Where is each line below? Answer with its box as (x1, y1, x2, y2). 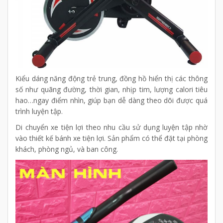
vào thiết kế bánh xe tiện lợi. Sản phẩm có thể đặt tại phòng (15, 133, 208, 143)
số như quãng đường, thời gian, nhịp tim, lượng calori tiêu (15, 85, 208, 95)
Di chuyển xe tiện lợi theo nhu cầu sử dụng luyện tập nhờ (15, 122, 208, 132)
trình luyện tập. (15, 107, 63, 116)
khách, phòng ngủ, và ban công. (15, 144, 118, 154)
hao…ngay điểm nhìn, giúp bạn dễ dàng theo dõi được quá (15, 96, 208, 106)
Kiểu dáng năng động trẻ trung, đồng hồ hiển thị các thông (15, 74, 208, 84)
